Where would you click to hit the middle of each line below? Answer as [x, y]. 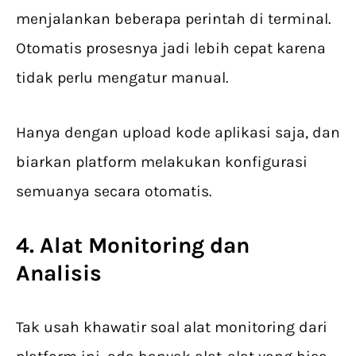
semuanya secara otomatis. [114, 192]
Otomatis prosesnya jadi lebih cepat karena [171, 48]
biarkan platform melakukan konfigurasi [162, 162]
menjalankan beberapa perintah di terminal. [173, 19]
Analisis [59, 273]
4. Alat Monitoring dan [133, 246]
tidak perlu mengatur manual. [124, 78]
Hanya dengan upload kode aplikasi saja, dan [178, 133]
